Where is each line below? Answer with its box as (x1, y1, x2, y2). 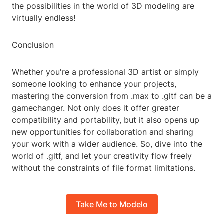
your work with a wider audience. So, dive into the (12, 139, 202, 149)
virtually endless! (12, 13, 75, 23)
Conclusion (12, 40, 54, 50)
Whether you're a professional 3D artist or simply (12, 67, 199, 77)
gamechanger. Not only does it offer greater (12, 103, 179, 113)
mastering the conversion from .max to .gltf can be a (12, 91, 212, 101)
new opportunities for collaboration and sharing (12, 127, 193, 137)
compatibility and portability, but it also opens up (12, 115, 199, 125)
